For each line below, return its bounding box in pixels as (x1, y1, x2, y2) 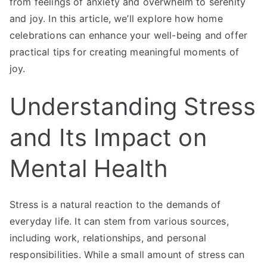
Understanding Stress (10, 91, 256, 121)
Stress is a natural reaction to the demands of (10, 198, 221, 210)
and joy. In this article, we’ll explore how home (10, 12, 223, 24)
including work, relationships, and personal (10, 231, 206, 244)
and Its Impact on (10, 122, 207, 152)
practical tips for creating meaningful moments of (10, 45, 239, 58)
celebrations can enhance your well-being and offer (10, 29, 248, 41)
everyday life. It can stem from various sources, (10, 215, 229, 227)
